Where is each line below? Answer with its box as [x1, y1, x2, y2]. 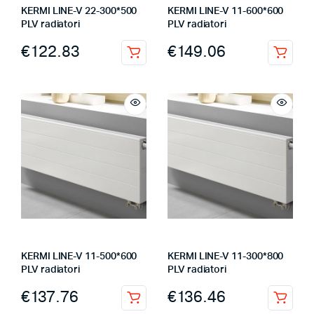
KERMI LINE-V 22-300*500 [21, 6, 137, 16]
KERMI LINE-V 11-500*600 [21, 251, 137, 261]
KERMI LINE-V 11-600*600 [168, 6, 284, 16]
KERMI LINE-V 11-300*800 [168, 251, 284, 261]
